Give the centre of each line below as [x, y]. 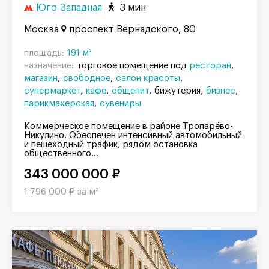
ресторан [210, 65]
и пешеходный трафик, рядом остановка [111, 144]
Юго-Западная [69, 8]
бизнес [221, 91]
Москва [41, 29]
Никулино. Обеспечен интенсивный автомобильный [133, 135]
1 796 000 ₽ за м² [61, 192]
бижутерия [177, 91]
